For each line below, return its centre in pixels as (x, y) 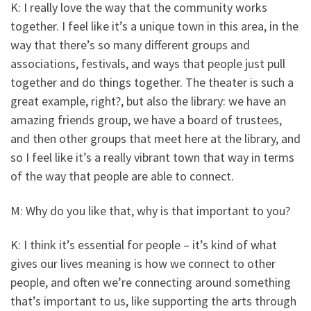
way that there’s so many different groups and (130, 45)
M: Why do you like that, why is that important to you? (150, 210)
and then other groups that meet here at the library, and (155, 139)
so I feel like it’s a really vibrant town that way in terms (152, 158)
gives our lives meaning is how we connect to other (143, 264)
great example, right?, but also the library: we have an (148, 101)
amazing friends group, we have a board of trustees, (146, 120)
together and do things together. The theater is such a (152, 83)
